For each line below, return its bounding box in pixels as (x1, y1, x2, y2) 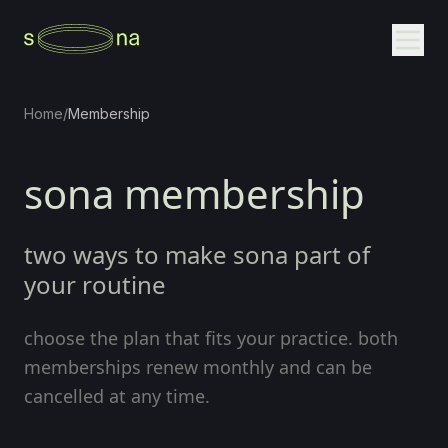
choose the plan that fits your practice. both (24, 326, 398, 350)
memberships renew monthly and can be (24, 355, 372, 379)
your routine (24, 268, 166, 301)
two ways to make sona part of (24, 238, 370, 271)
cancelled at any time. (24, 384, 210, 408)
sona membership (24, 166, 365, 221)
